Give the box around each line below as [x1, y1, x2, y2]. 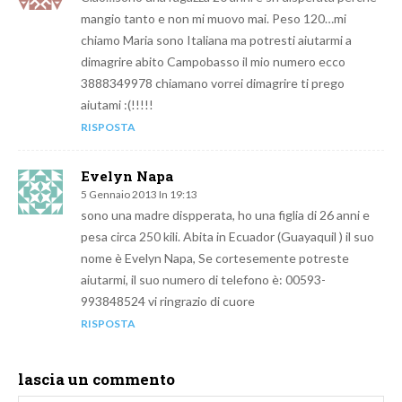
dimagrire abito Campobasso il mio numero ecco [81, 54, 345, 70]
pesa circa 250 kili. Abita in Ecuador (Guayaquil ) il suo [81, 229, 374, 245]
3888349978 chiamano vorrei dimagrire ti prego [81, 75, 345, 92]
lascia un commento [18, 369, 175, 390]
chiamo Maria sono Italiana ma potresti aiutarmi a [81, 32, 352, 48]
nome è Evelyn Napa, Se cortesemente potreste [81, 250, 349, 267]
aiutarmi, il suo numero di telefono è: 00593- [81, 272, 326, 288]
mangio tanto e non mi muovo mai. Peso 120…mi [81, 11, 346, 27]
